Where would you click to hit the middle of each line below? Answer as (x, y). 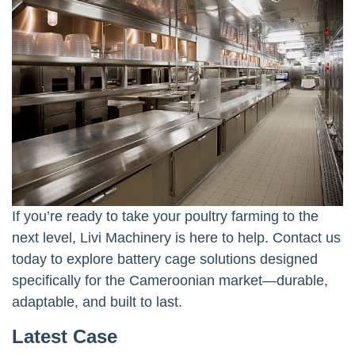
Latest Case (65, 336)
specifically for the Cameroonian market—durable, (170, 280)
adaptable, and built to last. (97, 302)
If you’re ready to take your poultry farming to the (165, 216)
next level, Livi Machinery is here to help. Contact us (176, 237)
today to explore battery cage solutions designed (165, 259)
